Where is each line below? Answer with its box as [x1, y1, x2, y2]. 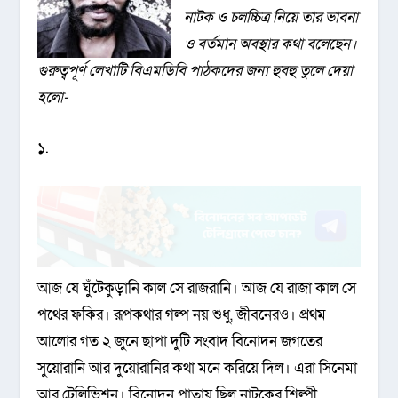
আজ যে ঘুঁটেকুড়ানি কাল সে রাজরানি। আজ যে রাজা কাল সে [37, 278, 357, 299]
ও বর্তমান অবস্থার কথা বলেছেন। [184, 34, 358, 54]
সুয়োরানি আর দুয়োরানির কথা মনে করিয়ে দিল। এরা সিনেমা [37, 358, 358, 379]
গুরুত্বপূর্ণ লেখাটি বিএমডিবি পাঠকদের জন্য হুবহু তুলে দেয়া [37, 60, 354, 81]
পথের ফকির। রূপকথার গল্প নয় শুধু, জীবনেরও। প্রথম [37, 305, 327, 326]
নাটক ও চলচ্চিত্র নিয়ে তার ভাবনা [184, 7, 359, 28]
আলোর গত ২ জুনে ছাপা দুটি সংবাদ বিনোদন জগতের [37, 331, 323, 353]
